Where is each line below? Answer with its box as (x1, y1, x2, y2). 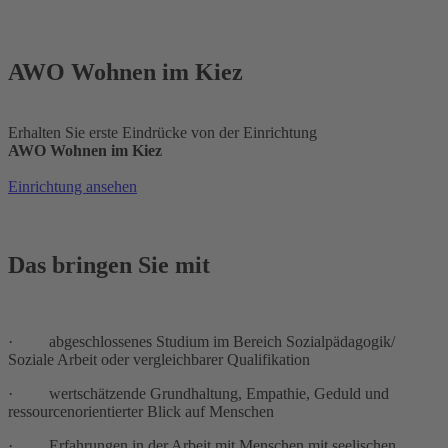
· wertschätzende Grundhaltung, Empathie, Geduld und (8, 384, 389, 402)
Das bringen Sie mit (8, 251, 210, 278)
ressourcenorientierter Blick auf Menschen (8, 402, 274, 420)
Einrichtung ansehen (8, 177, 137, 195)
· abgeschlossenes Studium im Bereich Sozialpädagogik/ (8, 332, 395, 350)
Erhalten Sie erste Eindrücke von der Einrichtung (8, 123, 317, 141)
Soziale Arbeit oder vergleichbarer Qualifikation (8, 350, 310, 368)
